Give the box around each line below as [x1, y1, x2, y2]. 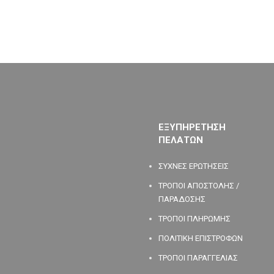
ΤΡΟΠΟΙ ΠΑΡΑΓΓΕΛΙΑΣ [158, 253, 239, 262]
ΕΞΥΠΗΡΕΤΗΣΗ [158, 121, 226, 133]
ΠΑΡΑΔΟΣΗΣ [158, 194, 206, 204]
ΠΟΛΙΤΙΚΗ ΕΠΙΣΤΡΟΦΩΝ [158, 233, 243, 243]
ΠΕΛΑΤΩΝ [158, 134, 204, 146]
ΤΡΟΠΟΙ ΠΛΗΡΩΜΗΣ [158, 213, 231, 223]
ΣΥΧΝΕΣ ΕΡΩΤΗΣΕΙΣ [158, 161, 229, 171]
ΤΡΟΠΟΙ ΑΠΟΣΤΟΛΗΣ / [158, 180, 240, 190]
